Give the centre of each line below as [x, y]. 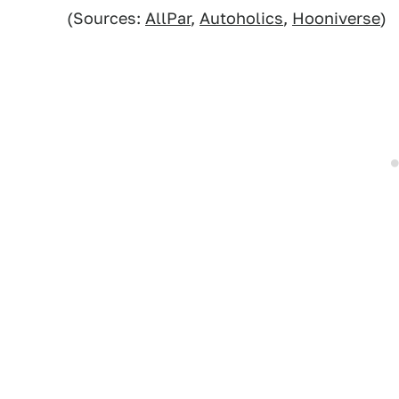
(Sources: [106, 18]
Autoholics [241, 18]
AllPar [168, 18]
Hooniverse [336, 18]
